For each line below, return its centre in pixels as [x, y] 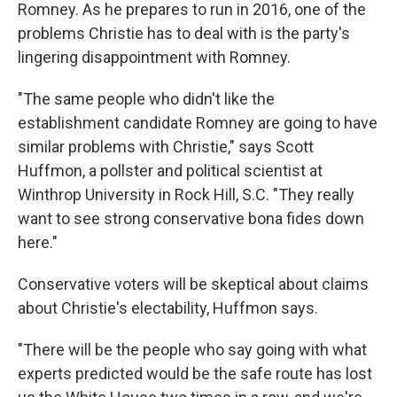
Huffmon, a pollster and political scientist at [170, 170]
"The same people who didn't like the [146, 98]
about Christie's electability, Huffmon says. [168, 307]
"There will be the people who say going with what [192, 349]
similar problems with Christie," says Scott [166, 146]
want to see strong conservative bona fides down [191, 218]
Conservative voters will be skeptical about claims [193, 284]
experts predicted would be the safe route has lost [195, 373]
